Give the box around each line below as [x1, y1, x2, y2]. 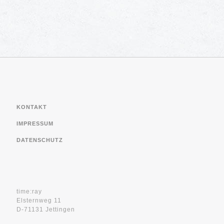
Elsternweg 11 [16, 197, 61, 204]
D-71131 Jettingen [16, 206, 75, 213]
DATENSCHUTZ [16, 137, 63, 143]
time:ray [16, 188, 42, 195]
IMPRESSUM [16, 120, 53, 126]
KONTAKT [16, 104, 47, 110]
